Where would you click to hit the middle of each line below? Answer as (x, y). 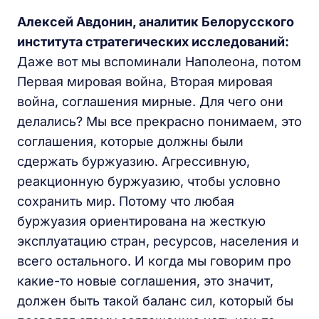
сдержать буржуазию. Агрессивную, (134, 161)
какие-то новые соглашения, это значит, (145, 281)
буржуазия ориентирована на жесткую (141, 221)
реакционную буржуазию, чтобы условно (149, 181)
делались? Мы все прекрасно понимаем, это (159, 121)
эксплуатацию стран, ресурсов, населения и (158, 241)
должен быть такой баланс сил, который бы (155, 300)
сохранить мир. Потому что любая (126, 201)
